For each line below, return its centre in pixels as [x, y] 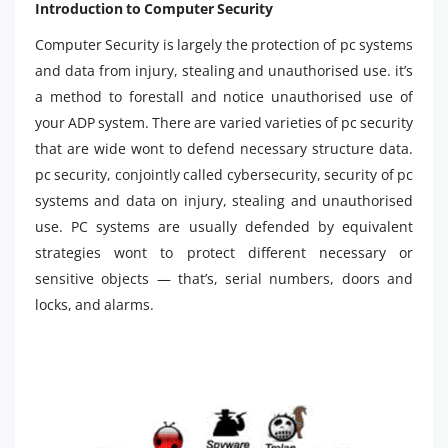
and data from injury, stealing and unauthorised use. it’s [224, 70]
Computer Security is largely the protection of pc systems [224, 44]
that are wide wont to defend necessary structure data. [224, 148]
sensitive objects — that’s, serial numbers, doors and [224, 278]
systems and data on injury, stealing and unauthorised [224, 200]
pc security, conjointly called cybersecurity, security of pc [224, 174]
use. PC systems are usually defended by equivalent [224, 226]
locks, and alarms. [94, 304]
